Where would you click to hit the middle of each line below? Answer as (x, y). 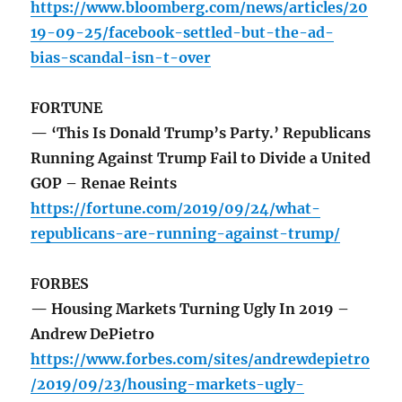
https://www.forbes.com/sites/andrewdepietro (201, 359)
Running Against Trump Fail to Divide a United (201, 158)
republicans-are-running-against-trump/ (186, 234)
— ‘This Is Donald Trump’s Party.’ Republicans (201, 133)
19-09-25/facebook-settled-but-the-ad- (183, 33)
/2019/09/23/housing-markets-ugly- (168, 385)
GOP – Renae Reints (104, 184)
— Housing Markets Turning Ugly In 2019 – (190, 309)
